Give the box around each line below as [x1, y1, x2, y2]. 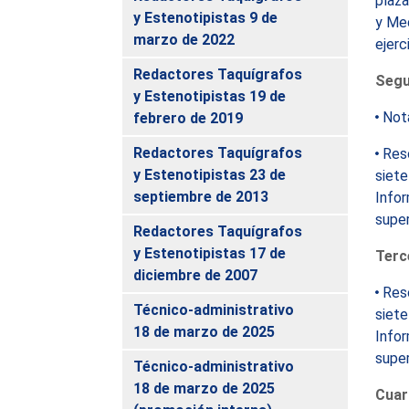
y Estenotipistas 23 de [133, 165, 287, 184]
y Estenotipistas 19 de [133, 87, 287, 105]
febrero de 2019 [133, 109, 244, 127]
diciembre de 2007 [133, 266, 258, 284]
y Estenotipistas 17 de [133, 244, 287, 262]
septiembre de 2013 [133, 187, 269, 205]
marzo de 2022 [133, 30, 236, 48]
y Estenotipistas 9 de [133, 8, 278, 26]
